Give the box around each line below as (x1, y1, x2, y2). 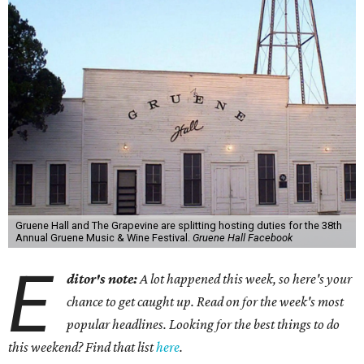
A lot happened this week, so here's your (137, 271, 353, 287)
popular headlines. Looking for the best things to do (67, 316, 340, 332)
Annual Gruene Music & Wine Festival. (15, 232, 193, 244)
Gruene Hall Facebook (192, 232, 292, 244)
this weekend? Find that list (8, 339, 156, 355)
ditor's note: (67, 271, 138, 287)
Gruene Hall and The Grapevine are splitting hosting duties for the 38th (15, 219, 342, 232)
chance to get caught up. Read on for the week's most (67, 293, 344, 310)
